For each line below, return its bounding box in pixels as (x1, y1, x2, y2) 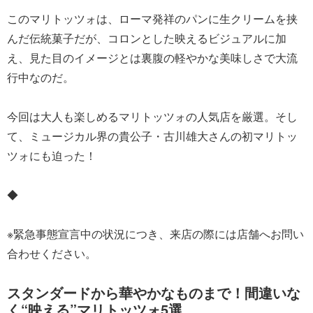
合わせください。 (7, 245, 96, 261)
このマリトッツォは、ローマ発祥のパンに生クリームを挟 (7, 10, 298, 27)
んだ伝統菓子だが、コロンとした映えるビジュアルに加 (7, 29, 286, 46)
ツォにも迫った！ (7, 147, 96, 163)
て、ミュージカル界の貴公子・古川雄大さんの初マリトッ (7, 127, 298, 144)
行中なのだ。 (7, 68, 74, 85)
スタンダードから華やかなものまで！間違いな (7, 282, 300, 303)
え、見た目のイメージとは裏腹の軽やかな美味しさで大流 (7, 49, 298, 66)
